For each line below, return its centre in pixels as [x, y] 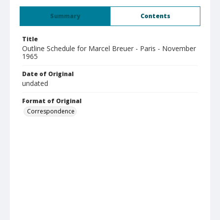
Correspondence [51, 111]
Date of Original [48, 74]
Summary [65, 16]
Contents [155, 16]
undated [35, 83]
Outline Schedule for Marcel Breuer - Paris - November [109, 48]
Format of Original [52, 101]
